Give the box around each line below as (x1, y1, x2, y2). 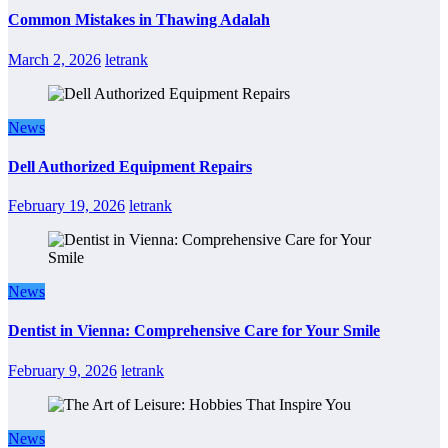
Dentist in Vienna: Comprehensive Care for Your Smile (8, 322, 380, 340)
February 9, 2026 (8, 361, 117, 379)
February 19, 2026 (8, 197, 125, 215)
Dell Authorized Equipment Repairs (8, 157, 252, 175)
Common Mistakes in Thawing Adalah (8, 11, 270, 29)
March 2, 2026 (8, 50, 101, 68)
